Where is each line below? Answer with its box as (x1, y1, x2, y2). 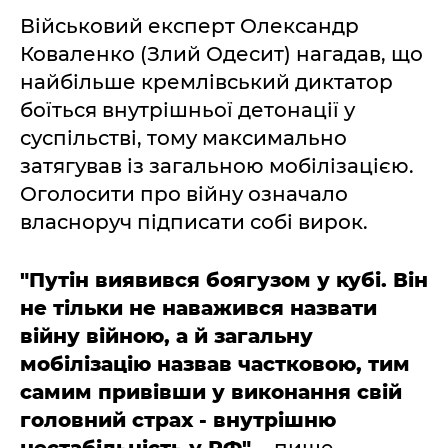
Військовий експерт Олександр (20, 13, 359, 38)
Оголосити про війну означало (20, 181, 348, 206)
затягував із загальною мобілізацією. (20, 153, 414, 178)
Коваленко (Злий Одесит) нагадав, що (20, 41, 423, 66)
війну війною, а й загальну (20, 323, 313, 348)
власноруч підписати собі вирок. (20, 209, 368, 234)
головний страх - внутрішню (20, 407, 336, 432)
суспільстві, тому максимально (20, 125, 347, 150)
